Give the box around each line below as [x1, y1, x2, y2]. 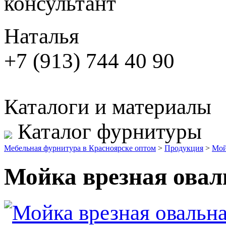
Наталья [4, 24, 79, 48]
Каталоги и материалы [4, 95, 211, 119]
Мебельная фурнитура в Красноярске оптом [4, 144, 156, 152]
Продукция [164, 144, 203, 152]
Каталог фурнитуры [18, 120, 202, 143]
